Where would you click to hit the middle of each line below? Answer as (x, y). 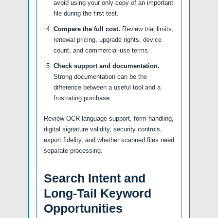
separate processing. (73, 150)
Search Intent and (95, 178)
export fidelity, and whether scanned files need (109, 140)
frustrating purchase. (82, 98)
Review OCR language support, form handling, (109, 118)
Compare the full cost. (87, 29)
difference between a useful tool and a (107, 87)
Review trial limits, (147, 29)
